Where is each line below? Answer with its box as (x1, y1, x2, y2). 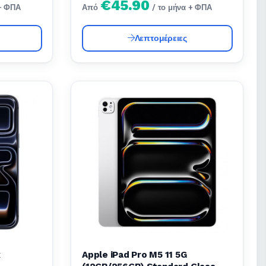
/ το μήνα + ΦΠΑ (152, 2, 212, 12)
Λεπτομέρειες (134, 33, 187, 43)
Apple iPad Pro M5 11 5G (82, 249, 187, 260)
